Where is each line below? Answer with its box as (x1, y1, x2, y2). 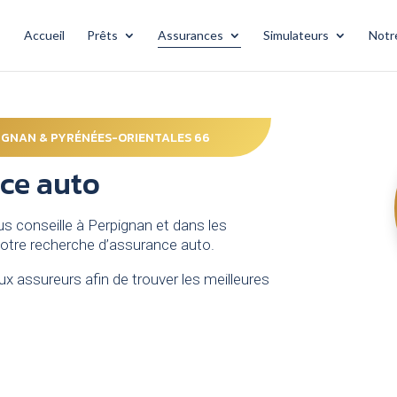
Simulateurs (263, 27, 329, 43)
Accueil (24, 27, 65, 43)
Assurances (158, 27, 223, 43)
